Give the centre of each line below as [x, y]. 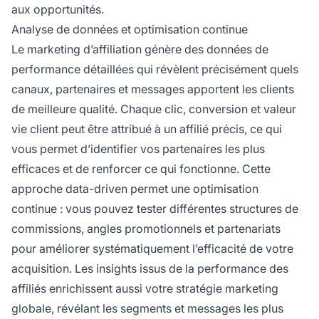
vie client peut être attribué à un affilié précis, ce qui [147, 129]
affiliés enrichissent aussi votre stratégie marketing [145, 289]
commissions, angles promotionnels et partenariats [146, 229]
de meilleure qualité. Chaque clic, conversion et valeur [154, 109]
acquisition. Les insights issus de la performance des [150, 269]
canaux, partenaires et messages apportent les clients [153, 89]
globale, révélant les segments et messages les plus [147, 309]
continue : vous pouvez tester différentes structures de [155, 209]
